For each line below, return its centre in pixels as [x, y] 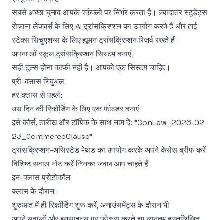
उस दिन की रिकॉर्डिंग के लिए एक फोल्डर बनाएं [75, 109]
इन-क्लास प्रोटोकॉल [41, 178]
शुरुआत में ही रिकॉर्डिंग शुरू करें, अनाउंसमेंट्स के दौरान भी [91, 205]
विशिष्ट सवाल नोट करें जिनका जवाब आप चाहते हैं [80, 164]
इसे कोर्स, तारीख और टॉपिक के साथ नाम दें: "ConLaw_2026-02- [110, 123]
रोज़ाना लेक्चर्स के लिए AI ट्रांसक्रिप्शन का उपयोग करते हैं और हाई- [106, 26]
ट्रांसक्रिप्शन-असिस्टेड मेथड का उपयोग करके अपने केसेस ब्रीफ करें [109, 150]
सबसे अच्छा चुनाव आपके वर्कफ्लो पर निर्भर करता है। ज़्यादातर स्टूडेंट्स [110, 13]
